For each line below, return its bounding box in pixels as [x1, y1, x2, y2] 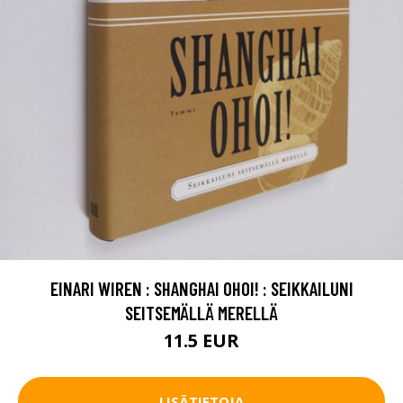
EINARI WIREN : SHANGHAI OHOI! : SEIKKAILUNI [49, 276, 354, 300]
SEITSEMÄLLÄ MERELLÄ [125, 300, 278, 324]
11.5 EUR [164, 327, 239, 353]
